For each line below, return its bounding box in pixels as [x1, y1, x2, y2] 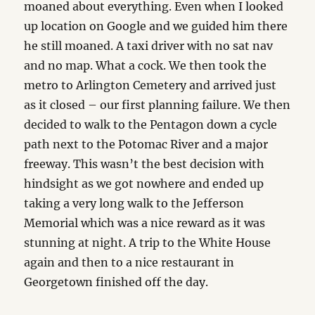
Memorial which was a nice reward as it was [24, 216, 266, 230]
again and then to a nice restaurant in [24, 255, 235, 269]
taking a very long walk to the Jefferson [24, 196, 245, 210]
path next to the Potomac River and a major [24, 137, 269, 151]
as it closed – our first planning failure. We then [24, 98, 291, 112]
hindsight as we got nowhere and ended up [24, 176, 264, 191]
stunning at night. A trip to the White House [24, 236, 271, 250]
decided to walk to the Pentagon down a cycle [24, 117, 278, 131]
